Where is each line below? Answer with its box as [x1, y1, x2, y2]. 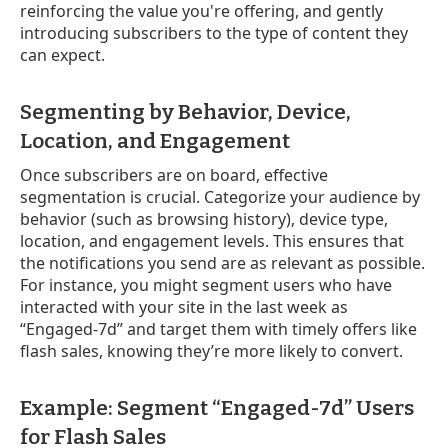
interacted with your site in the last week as [20, 295, 348, 318]
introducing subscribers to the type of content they [20, 21, 408, 44]
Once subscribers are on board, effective [20, 163, 328, 186]
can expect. [20, 43, 105, 66]
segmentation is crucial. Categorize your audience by [20, 185, 420, 208]
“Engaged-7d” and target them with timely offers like [20, 317, 417, 340]
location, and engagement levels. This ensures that [20, 229, 404, 252]
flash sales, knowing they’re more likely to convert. [20, 339, 403, 362]
